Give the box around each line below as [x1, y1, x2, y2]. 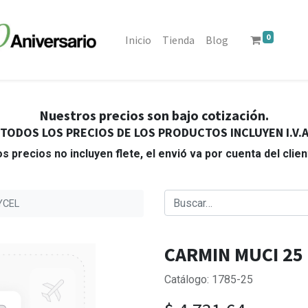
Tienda [162, 33, 195, 47]
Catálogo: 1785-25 [164, 273, 253, 286]
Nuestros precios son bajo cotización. [39, 107, 269, 124]
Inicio [125, 33, 152, 47]
